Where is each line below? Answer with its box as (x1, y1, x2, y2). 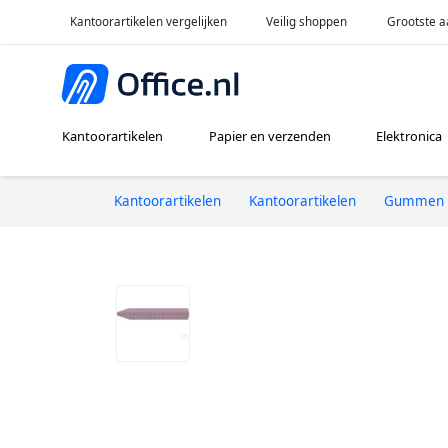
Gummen (384, 191, 444, 210)
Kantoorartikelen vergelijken (69, 13, 227, 29)
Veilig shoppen (266, 13, 348, 29)
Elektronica (375, 127, 442, 146)
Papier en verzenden (208, 127, 331, 146)
